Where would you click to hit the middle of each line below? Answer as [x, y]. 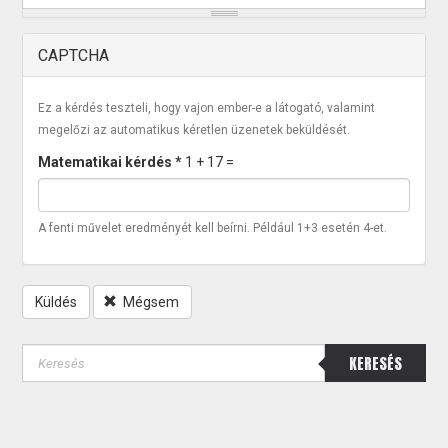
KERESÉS [375, 363]
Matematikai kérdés [107, 162]
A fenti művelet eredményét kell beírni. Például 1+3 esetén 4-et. [213, 228]
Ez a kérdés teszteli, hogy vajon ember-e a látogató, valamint [207, 108]
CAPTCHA [74, 55]
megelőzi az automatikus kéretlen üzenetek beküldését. [194, 130]
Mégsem [151, 302]
